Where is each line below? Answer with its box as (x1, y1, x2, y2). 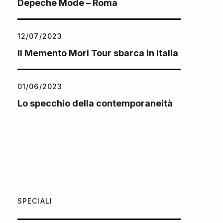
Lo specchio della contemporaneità (17, 98, 173, 109)
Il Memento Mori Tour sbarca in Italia (17, 48, 178, 59)
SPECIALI (17, 197, 52, 206)
